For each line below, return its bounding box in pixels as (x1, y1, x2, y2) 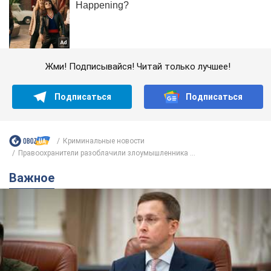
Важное (17, 171, 54, 186)
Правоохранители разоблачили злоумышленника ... (18, 149, 195, 158)
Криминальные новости (63, 136, 145, 145)
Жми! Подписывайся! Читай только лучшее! (45, 61, 230, 73)
